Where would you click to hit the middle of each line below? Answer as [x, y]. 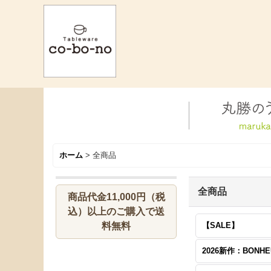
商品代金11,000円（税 [116, 197]
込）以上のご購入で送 [116, 211]
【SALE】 [220, 225]
